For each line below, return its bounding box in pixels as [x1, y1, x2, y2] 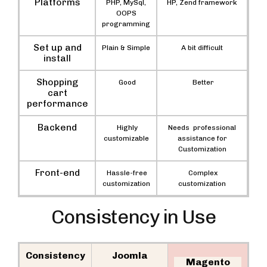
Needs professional [168, 123, 236, 132]
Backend [38, 121, 77, 133]
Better [190, 77, 214, 86]
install [44, 52, 71, 64]
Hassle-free [105, 168, 147, 177]
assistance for [177, 133, 227, 142]
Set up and [33, 41, 82, 53]
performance [26, 97, 88, 109]
